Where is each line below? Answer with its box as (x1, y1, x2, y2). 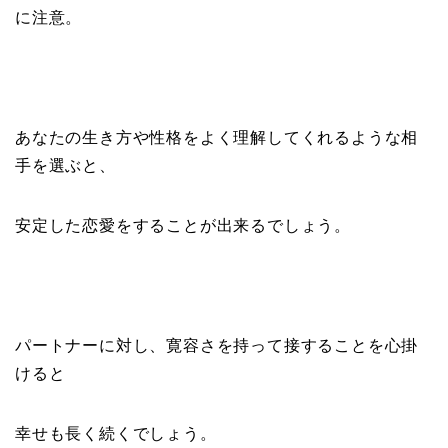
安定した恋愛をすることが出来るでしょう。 (15, 216, 351, 234)
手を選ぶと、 (15, 156, 116, 174)
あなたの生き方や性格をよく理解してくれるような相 (15, 128, 419, 146)
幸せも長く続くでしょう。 (15, 424, 217, 442)
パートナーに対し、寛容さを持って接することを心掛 (15, 336, 419, 354)
